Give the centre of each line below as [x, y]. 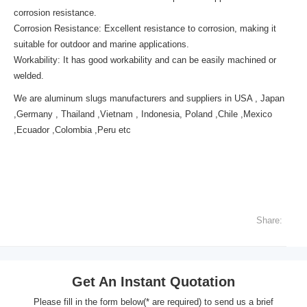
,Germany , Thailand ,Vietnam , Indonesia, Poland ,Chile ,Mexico [143, 114]
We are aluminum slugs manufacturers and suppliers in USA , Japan [149, 98]
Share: [269, 220]
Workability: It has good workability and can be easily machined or [145, 60]
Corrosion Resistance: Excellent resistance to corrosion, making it [145, 28]
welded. [29, 76]
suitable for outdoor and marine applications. [101, 44]
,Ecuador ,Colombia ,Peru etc [72, 130]
